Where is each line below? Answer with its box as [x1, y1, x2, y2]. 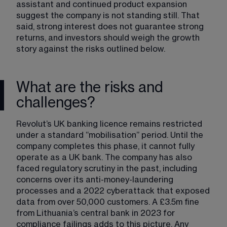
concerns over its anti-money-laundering [16, 175, 175, 184]
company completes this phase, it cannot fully [16, 142, 197, 150]
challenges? [16, 95, 95, 110]
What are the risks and [16, 80, 163, 95]
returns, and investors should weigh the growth [16, 33, 202, 42]
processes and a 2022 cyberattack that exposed [16, 186, 212, 195]
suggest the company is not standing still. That [16, 11, 202, 20]
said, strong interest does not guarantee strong [16, 22, 206, 31]
